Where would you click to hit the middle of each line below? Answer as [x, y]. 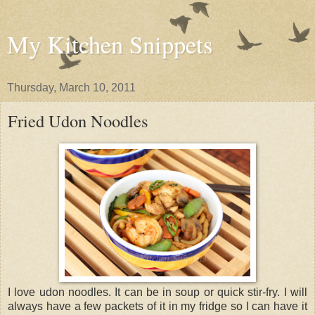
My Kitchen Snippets [110, 44]
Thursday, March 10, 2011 [71, 88]
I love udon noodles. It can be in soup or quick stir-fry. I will [157, 292]
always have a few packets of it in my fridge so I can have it [157, 306]
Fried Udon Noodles [78, 121]
